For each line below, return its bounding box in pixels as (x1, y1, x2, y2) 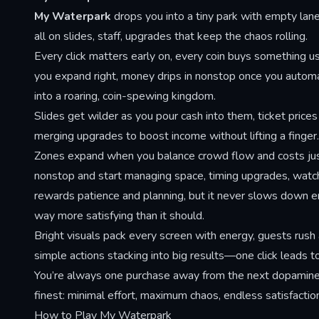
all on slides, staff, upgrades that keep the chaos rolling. (34, 28, 308, 45)
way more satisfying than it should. (34, 208, 204, 224)
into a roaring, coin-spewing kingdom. (34, 88, 216, 105)
